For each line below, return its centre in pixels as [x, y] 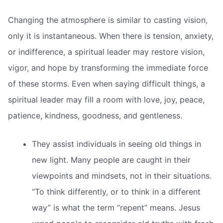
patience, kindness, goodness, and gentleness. [95, 115]
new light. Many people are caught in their [111, 160]
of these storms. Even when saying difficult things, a [107, 83]
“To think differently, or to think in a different [116, 192]
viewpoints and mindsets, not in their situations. [122, 176]
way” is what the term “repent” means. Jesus [116, 208]
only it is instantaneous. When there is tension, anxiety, [111, 36]
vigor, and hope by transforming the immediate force [108, 67]
